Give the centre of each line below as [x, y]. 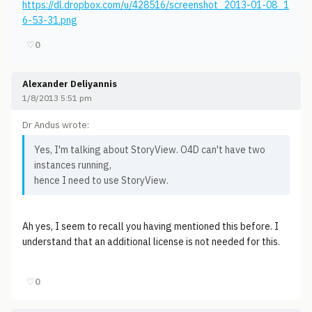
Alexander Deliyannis [70, 84]
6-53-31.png [50, 20]
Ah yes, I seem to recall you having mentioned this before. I [150, 226]
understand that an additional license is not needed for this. [151, 242]
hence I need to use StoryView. [101, 180]
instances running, [73, 165]
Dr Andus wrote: [56, 125]
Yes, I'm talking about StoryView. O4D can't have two [150, 150]
